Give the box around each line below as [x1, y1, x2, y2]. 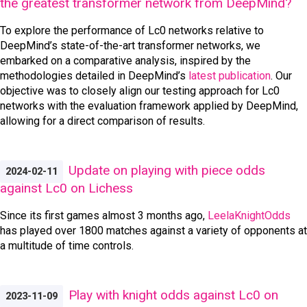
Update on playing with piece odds [69, 162, 265, 178]
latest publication [188, 69, 271, 82]
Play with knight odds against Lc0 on [69, 286, 278, 303]
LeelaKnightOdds [208, 208, 291, 222]
